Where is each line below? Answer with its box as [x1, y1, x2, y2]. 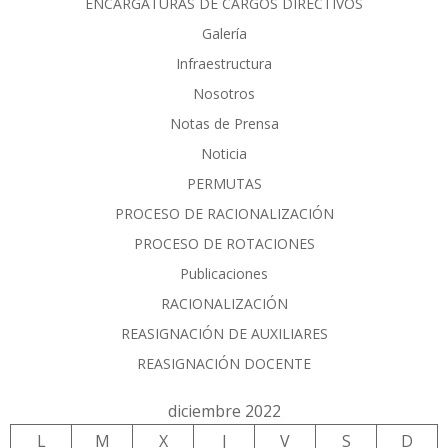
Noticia [201, 144, 247, 164]
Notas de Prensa [169, 114, 279, 134]
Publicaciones [180, 264, 268, 284]
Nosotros [193, 84, 255, 104]
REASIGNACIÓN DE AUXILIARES [120, 324, 328, 344]
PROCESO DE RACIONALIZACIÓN [114, 204, 334, 224]
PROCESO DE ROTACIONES [133, 234, 315, 254]
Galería [201, 24, 247, 44]
